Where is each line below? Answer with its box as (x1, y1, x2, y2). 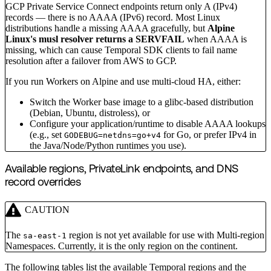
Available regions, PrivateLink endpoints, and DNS (5, 164, 238, 176)
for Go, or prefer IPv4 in (161, 129, 256, 140)
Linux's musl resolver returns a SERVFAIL (5, 34, 184, 45)
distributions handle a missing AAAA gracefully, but (5, 23, 207, 34)
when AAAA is (184, 34, 247, 45)
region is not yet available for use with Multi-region (67, 229, 264, 240)
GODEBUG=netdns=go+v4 (64, 131, 161, 140)
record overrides (5, 177, 80, 189)
